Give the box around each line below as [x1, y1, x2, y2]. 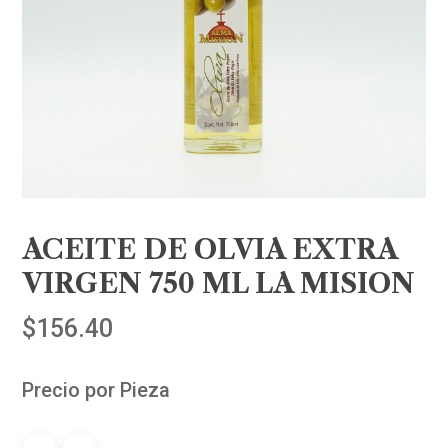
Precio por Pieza [22, 378, 171, 403]
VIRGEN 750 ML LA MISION [22, 267, 416, 301]
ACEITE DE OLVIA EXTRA [22, 233, 398, 267]
